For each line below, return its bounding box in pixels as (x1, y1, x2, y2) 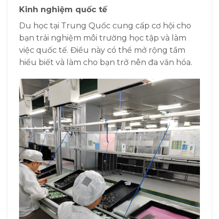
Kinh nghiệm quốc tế (19, 4, 107, 14)
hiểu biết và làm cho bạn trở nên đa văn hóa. (19, 57, 192, 67)
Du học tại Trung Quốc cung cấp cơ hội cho (19, 21, 191, 30)
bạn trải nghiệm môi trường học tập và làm (19, 33, 186, 43)
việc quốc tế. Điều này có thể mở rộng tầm (19, 45, 185, 55)
